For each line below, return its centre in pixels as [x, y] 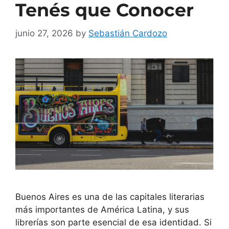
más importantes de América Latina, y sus [102, 209]
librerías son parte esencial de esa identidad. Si [113, 222]
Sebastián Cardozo [128, 33]
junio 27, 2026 [44, 33]
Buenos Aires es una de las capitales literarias [110, 197]
